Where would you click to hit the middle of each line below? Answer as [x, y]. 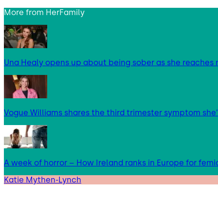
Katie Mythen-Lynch [43, 180]
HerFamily [65, 12]
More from [25, 12]
